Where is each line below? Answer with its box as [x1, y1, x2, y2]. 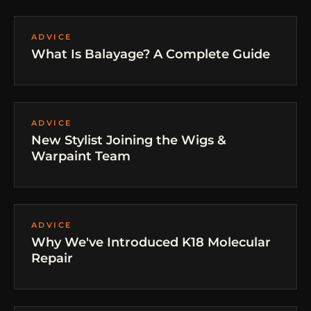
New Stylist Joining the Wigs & [31, 133, 226, 148]
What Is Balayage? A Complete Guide [31, 47, 270, 62]
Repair [31, 251, 73, 266]
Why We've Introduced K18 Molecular [31, 235, 271, 250]
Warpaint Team [31, 149, 131, 164]
